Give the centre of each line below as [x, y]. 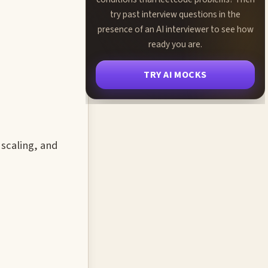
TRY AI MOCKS [175, 75]
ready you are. [175, 44]
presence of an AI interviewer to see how [175, 29]
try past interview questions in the [175, 14]
